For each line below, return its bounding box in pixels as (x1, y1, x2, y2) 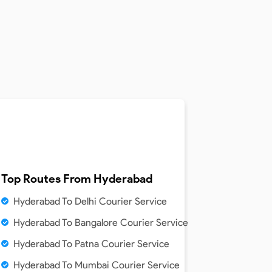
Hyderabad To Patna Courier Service (13, 237, 169, 250)
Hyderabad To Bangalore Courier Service (13, 216, 188, 228)
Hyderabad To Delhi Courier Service (13, 195, 167, 207)
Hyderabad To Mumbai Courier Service (13, 259, 180, 271)
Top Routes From (1, 171, 93, 186)
